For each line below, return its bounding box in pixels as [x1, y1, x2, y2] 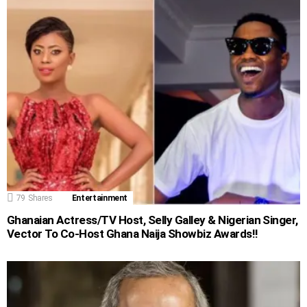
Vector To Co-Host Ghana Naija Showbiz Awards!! [7, 227, 258, 241]
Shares [27, 193, 53, 204]
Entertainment [71, 193, 128, 204]
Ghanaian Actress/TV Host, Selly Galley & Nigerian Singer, [7, 213, 298, 228]
